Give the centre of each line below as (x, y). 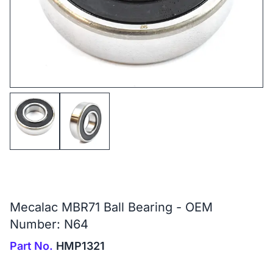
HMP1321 (79, 246)
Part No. (31, 246)
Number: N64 (49, 225)
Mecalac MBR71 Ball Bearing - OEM (111, 207)
